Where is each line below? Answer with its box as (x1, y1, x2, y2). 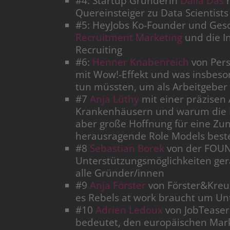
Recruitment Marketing (75, 31, 182, 45)
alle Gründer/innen (75, 166, 164, 180)
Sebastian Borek (90, 142, 164, 156)
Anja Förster (90, 179, 146, 193)
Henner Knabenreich (92, 55, 189, 69)
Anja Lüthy (90, 92, 139, 106)
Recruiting (75, 43, 122, 57)
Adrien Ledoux (95, 203, 163, 217)
